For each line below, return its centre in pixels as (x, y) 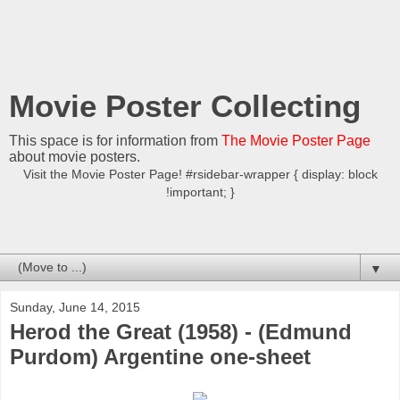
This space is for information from (115, 141)
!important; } (200, 192)
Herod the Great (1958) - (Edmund (181, 331)
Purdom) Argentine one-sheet (160, 356)
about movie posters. (75, 157)
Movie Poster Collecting (185, 106)
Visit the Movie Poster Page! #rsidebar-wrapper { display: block (200, 174)
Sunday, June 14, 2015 (75, 307)
